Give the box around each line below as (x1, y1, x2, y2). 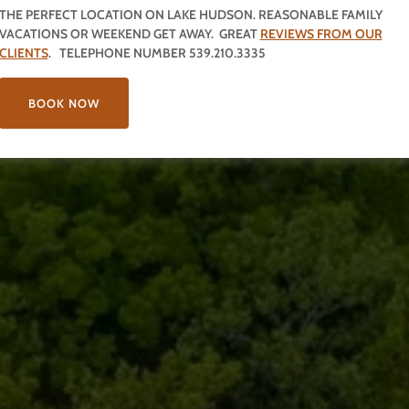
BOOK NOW (27, 95, 100, 110)
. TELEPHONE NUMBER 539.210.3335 (47, 44, 266, 61)
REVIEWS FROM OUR (259, 25, 383, 42)
